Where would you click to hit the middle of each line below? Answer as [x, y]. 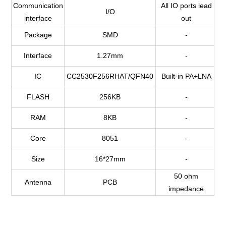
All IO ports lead [186, 6]
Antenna [38, 182]
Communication [38, 6]
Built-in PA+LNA [186, 76]
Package [38, 35]
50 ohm [186, 176]
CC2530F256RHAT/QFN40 [110, 76]
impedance [186, 189]
